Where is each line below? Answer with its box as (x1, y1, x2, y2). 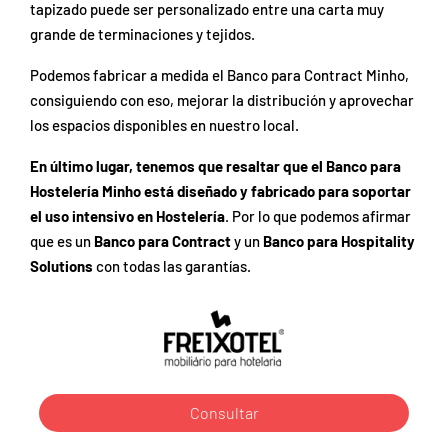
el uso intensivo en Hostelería (30, 206, 225, 225)
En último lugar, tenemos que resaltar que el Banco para (30, 156, 401, 175)
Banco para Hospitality (263, 231, 415, 250)
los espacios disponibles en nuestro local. (30, 115, 299, 134)
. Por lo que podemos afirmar (225, 206, 411, 225)
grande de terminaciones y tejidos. (30, 24, 255, 43)
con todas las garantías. (93, 256, 251, 275)
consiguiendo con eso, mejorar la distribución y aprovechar (30, 90, 414, 109)
